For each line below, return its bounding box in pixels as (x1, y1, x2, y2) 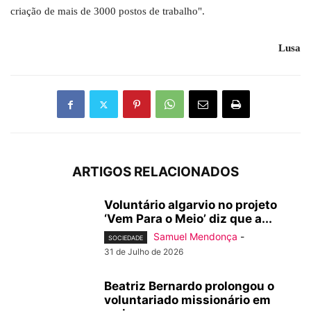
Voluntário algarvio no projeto (104, 198, 277, 212)
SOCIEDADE (108, 234, 143, 242)
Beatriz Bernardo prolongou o (104, 279, 274, 294)
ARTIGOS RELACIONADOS (72, 164, 239, 180)
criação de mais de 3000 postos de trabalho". (10, 6, 205, 17)
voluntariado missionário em (104, 293, 271, 308)
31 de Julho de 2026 (104, 246, 183, 258)
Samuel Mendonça (153, 230, 237, 243)
